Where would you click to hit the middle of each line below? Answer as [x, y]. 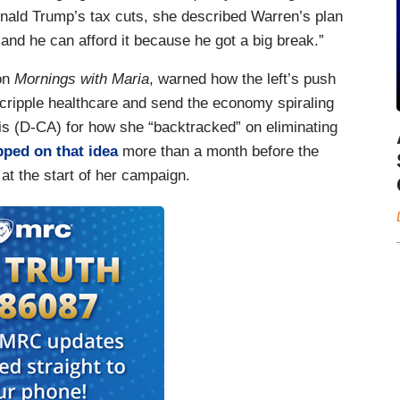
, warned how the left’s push [242, 79]
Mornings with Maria [82, 79]
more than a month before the [218, 151]
